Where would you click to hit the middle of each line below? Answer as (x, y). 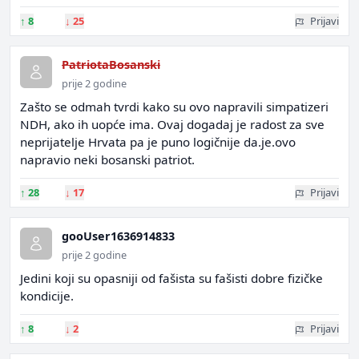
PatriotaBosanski (111, 65)
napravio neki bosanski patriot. (107, 159)
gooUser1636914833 (118, 236)
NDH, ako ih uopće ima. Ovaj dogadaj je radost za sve (172, 124)
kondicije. (47, 296)
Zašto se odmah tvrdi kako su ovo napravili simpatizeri (174, 107)
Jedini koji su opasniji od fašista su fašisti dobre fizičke (171, 278)
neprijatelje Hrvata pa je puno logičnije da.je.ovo (158, 142)
